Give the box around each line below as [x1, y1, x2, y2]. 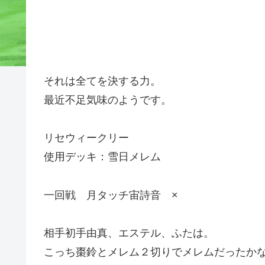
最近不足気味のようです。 [44, 93, 172, 106]
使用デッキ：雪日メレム [44, 151, 161, 163]
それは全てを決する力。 [44, 75, 161, 87]
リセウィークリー [44, 132, 129, 144]
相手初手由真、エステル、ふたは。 [44, 227, 214, 239]
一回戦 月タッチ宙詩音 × [44, 189, 178, 201]
